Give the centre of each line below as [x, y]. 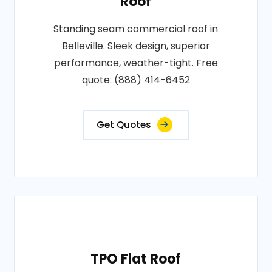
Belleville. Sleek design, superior [136, 46]
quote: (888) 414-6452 [136, 80]
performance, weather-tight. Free [136, 63]
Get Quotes [124, 125]
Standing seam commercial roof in [136, 29]
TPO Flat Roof [136, 259]
